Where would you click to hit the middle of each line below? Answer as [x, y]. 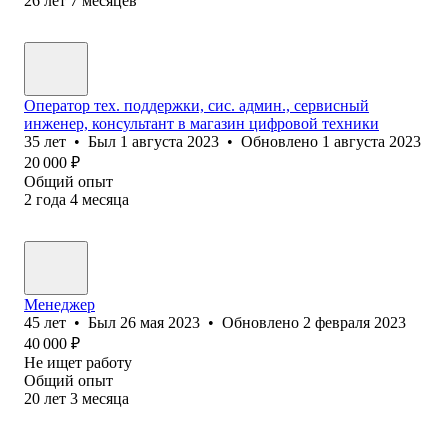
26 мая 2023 [160, 322]
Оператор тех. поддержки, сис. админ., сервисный [196, 105]
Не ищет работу [78, 362]
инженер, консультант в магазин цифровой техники [201, 123]
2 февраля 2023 [354, 322]
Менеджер [59, 304]
